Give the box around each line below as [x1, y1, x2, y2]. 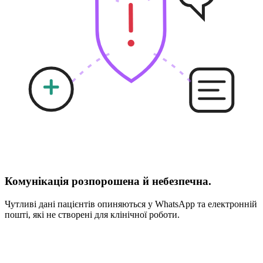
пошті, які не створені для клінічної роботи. [5, 209, 180, 220]
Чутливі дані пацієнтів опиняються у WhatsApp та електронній [5, 198, 257, 209]
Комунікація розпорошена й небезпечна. [5, 175, 211, 188]
